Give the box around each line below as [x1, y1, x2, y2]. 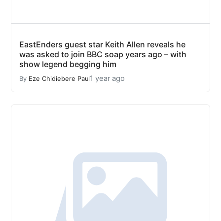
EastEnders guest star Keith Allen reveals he [19, 39, 185, 49]
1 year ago [90, 74, 125, 83]
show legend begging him [19, 59, 116, 69]
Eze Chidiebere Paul [29, 74, 90, 82]
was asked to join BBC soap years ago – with [19, 49, 186, 59]
